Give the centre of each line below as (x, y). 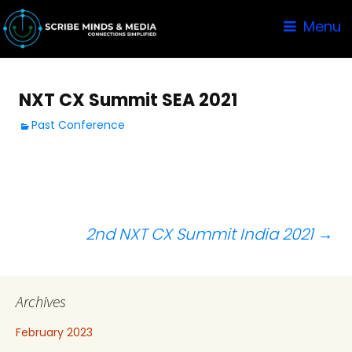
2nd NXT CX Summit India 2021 (201, 234)
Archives (41, 301)
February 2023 (54, 332)
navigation (48, 254)
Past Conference (79, 125)
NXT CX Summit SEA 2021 (128, 100)
